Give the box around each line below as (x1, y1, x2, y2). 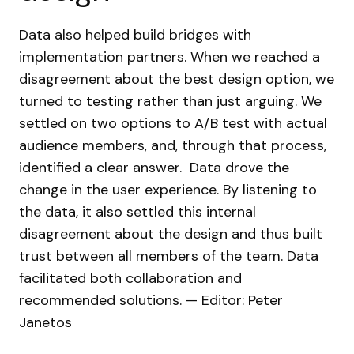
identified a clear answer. (19, 158, 186, 177)
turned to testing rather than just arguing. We (19, 92, 322, 111)
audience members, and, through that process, (19, 136, 326, 155)
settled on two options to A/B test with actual (19, 114, 327, 133)
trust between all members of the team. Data (19, 247, 318, 265)
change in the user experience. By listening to (19, 180, 317, 199)
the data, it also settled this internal (19, 202, 256, 221)
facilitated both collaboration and (19, 269, 242, 288)
